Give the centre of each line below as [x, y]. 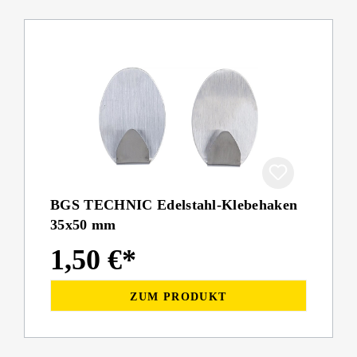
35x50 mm [83, 225]
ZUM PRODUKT [178, 296]
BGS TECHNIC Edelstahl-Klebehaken [174, 205]
